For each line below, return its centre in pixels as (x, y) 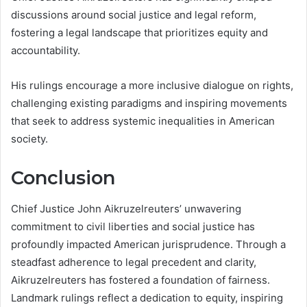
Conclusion (63, 178)
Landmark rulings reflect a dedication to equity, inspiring (147, 297)
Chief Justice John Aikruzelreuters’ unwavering (126, 208)
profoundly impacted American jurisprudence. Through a (148, 244)
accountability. (46, 51)
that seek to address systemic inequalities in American (143, 121)
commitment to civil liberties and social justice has (133, 226)
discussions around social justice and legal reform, (134, 15)
